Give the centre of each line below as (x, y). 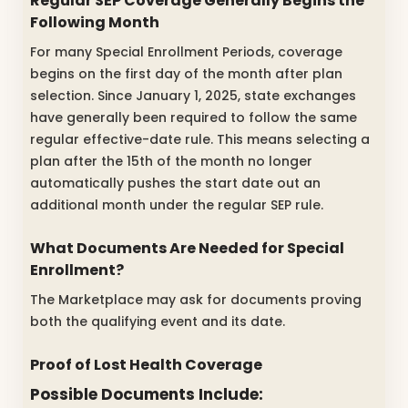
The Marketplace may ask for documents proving (196, 299)
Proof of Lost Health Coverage (146, 364)
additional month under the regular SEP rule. (177, 204)
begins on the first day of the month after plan (186, 73)
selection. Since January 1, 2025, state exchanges (193, 95)
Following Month (95, 22)
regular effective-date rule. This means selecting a (200, 139)
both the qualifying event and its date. (158, 321)
